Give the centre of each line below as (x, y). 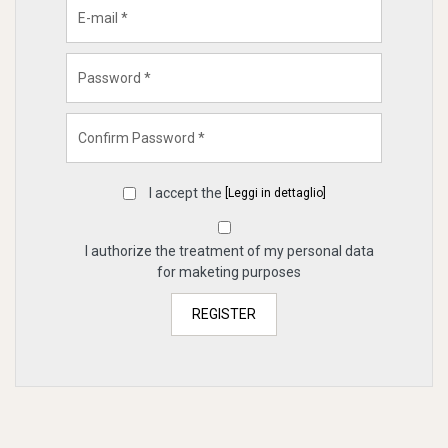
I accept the (185, 193)
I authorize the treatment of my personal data (229, 251)
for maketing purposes (229, 272)
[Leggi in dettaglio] (275, 193)
